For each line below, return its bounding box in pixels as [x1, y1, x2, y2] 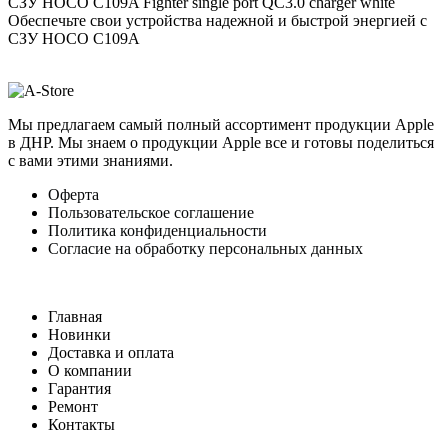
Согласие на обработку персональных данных [48, 239, 363, 257]
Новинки [48, 325, 111, 343]
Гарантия [48, 379, 111, 397]
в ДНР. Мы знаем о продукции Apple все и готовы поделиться [8, 133, 434, 151]
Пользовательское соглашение [48, 203, 254, 221]
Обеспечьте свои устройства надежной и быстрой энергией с [8, 11, 427, 29]
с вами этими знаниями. [8, 151, 173, 169]
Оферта [48, 185, 99, 203]
